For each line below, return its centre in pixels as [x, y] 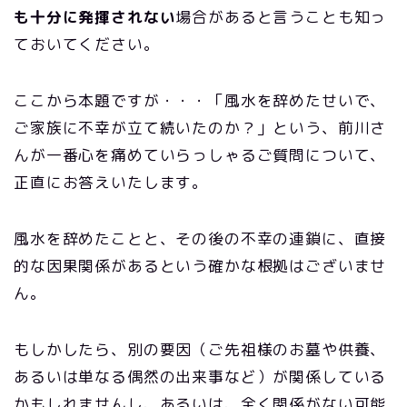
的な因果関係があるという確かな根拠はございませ [200, 266]
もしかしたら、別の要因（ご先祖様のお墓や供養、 [200, 349]
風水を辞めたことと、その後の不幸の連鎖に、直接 [200, 238]
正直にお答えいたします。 [111, 182]
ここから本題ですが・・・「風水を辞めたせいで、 [200, 100]
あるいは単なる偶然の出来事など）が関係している [200, 377]
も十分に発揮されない [95, 17]
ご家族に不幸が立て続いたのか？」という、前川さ [200, 128]
